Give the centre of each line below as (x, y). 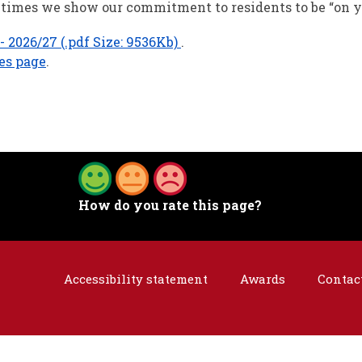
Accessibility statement (135, 279)
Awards (262, 279)
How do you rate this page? (170, 205)
